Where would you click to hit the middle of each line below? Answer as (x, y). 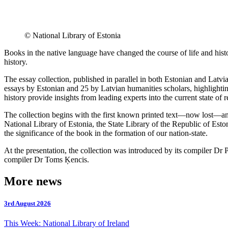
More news (33, 181)
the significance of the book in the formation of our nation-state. (106, 133)
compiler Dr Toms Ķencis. (47, 159)
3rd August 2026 (27, 203)
